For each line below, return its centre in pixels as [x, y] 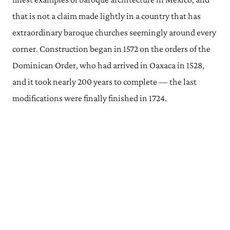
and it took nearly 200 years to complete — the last [104, 82]
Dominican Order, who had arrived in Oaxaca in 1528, [108, 65]
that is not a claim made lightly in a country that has [107, 16]
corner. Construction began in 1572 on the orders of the [111, 49]
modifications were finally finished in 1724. [90, 98]
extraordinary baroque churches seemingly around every [114, 33]
